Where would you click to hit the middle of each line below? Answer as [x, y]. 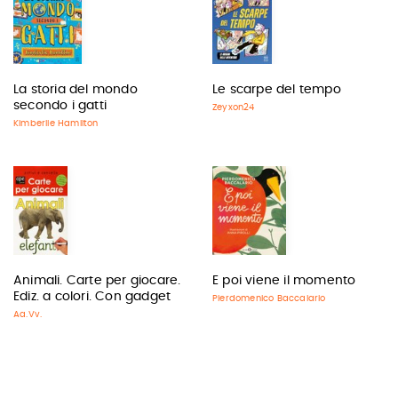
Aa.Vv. [28, 314]
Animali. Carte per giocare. [97, 281]
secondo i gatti [60, 106]
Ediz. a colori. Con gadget [92, 297]
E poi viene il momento [284, 281]
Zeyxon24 [234, 107]
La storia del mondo [76, 90]
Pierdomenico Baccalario [269, 298]
